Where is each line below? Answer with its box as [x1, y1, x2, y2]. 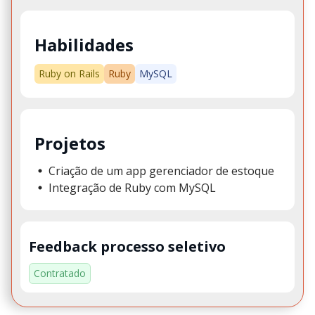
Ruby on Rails [39, 67, 100, 81]
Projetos [34, 131, 105, 155]
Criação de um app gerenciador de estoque [49, 163, 274, 179]
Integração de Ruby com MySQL [49, 180, 216, 196]
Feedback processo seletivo [29, 237, 226, 257]
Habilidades [34, 32, 134, 56]
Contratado [34, 266, 86, 281]
